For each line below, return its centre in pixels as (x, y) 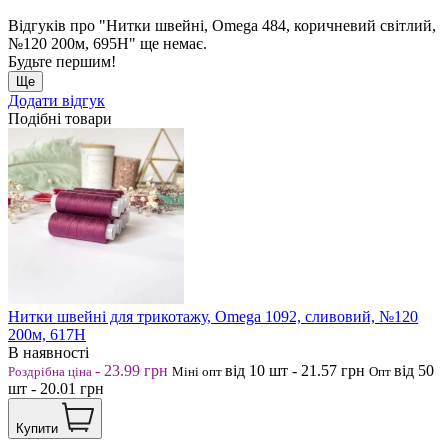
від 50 (414, 370)
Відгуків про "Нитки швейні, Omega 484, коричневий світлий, (222, 25)
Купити (37, 428)
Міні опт (198, 371)
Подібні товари (60, 118)
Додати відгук (56, 100)
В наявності (48, 352)
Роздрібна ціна (51, 371)
